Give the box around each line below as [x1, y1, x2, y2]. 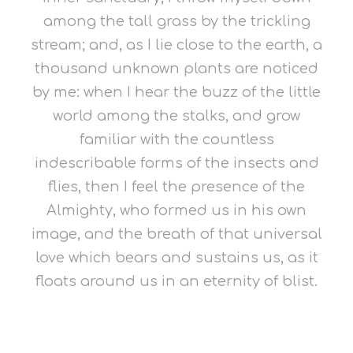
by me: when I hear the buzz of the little [32, 84, 321, 100]
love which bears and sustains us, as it [35, 250, 318, 266]
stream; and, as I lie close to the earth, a [31, 37, 322, 53]
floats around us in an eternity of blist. [35, 273, 318, 289]
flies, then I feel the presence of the [48, 179, 305, 195]
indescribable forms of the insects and [34, 155, 319, 171]
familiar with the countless [79, 132, 274, 147]
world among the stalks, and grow [53, 108, 300, 124]
